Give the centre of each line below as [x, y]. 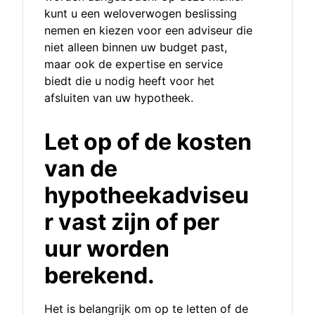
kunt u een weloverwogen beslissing [141, 14]
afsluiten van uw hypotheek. [119, 98]
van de [81, 169]
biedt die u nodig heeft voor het [129, 81]
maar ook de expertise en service [134, 64]
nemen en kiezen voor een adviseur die [148, 31]
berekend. [99, 276]
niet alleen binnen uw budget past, [136, 47]
